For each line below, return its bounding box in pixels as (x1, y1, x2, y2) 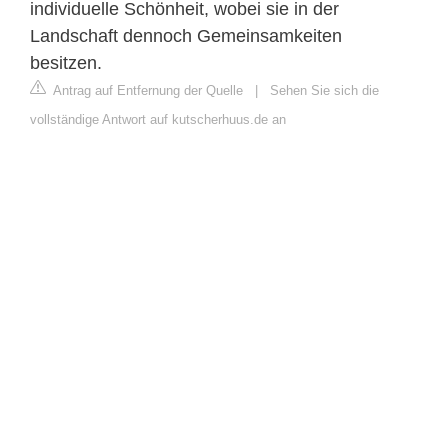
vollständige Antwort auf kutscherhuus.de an (30, 111, 286, 127)
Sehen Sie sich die (270, 82, 379, 98)
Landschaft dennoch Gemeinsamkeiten (30, 25, 342, 46)
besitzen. (30, 52, 102, 73)
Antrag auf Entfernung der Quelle (50, 82, 243, 98)
